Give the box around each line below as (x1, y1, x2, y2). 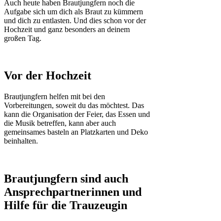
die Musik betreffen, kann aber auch (4, 119, 116, 128)
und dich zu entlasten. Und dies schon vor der (4, 16, 146, 25)
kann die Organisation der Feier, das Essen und (4, 110, 150, 119)
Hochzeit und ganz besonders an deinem (4, 25, 130, 34)
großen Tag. (4, 34, 41, 42)
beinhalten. (4, 137, 38, 146)
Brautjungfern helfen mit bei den (4, 92, 105, 101)
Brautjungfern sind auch (4, 172, 128, 185)
